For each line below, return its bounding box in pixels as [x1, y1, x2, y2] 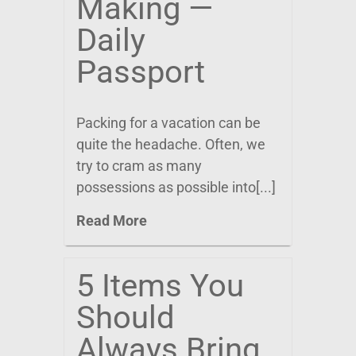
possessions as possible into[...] [76, 179, 276, 195]
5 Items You [76, 267, 244, 304]
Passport [76, 53, 205, 91]
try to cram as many [76, 157, 202, 174]
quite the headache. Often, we [76, 136, 265, 153]
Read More [76, 212, 147, 229]
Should [76, 299, 175, 336]
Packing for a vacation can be [76, 114, 261, 131]
